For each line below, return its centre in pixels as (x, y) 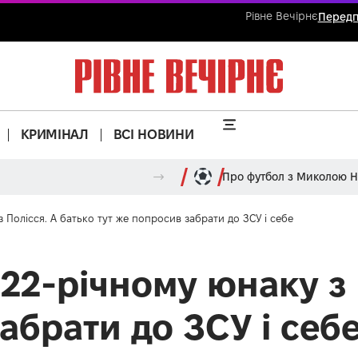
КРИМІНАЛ (54, 135)
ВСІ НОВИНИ (153, 135)
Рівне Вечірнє (281, 16)
